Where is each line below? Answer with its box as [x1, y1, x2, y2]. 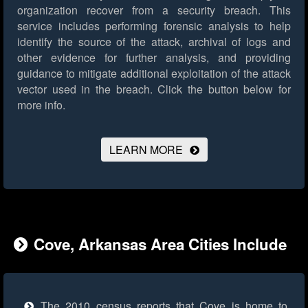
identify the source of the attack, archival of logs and [17, 34, 291, 50]
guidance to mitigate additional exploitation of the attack [17, 65, 291, 82]
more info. [17, 97, 65, 113]
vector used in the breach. [17, 81, 153, 98]
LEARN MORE [109, 142, 183, 158]
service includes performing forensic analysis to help [17, 18, 291, 34]
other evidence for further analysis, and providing [17, 49, 291, 66]
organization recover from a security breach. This [17, 2, 291, 19]
